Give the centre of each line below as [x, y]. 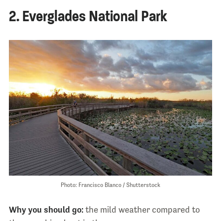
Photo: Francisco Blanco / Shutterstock [110, 185]
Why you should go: [46, 209]
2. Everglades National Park [88, 17]
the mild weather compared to [141, 209]
